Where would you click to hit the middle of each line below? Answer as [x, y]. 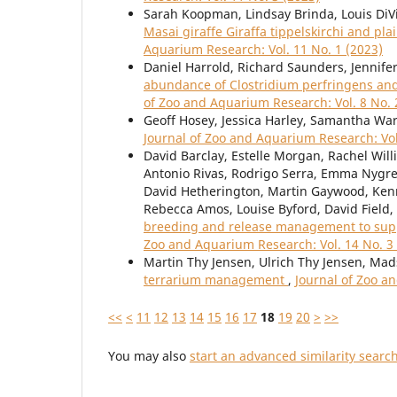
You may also [149, 356]
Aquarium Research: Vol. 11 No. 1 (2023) [263, 50]
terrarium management [216, 280]
